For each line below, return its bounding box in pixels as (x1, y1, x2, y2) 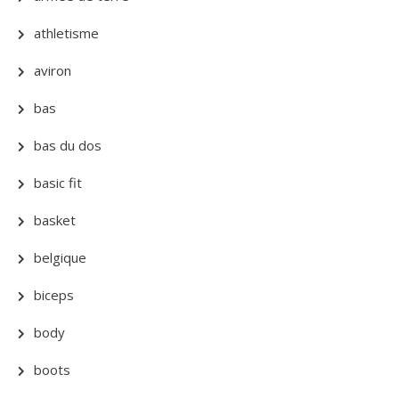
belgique (34, 248, 86, 266)
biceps (34, 286, 74, 304)
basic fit (34, 174, 82, 191)
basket (34, 211, 76, 229)
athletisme (34, 24, 99, 42)
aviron (34, 61, 71, 79)
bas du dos (34, 136, 102, 154)
